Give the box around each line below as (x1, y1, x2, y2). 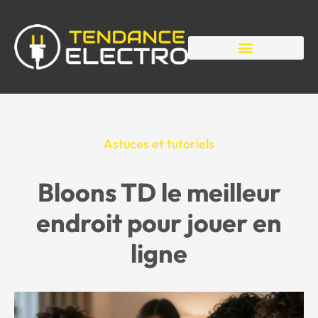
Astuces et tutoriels (104, 136, 214, 153)
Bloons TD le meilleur (37, 176, 281, 209)
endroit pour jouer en (36, 207, 282, 239)
